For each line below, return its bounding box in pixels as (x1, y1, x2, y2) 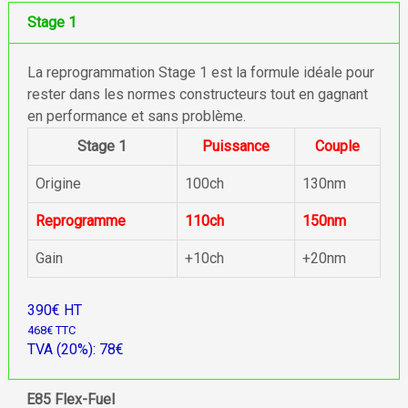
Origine (35, 175, 81, 192)
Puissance (201, 138, 270, 155)
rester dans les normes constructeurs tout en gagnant (26, 86, 368, 103)
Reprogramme (35, 212, 126, 229)
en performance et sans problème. (26, 107, 246, 125)
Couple (314, 138, 360, 155)
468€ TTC (26, 323, 76, 337)
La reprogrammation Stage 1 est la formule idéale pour (26, 64, 374, 81)
